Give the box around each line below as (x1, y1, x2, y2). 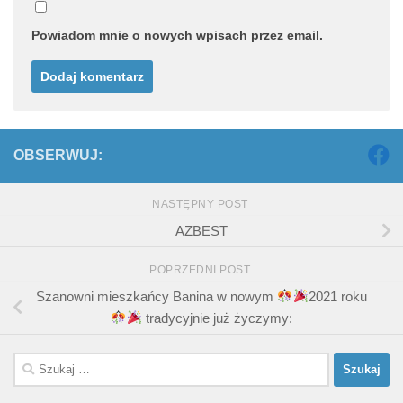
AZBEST (175, 222, 228, 238)
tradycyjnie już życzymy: (141, 309, 292, 326)
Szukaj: (13, 354, 57, 370)
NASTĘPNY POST (152, 198, 251, 211)
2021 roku (308, 288, 367, 304)
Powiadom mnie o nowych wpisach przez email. (31, 28, 323, 43)
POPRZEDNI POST (149, 263, 254, 276)
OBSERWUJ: (13, 148, 103, 164)
